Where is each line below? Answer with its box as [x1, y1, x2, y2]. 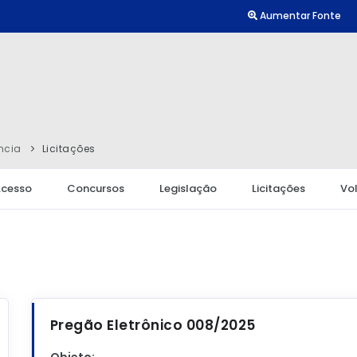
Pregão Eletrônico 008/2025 [49, 316, 256, 335]
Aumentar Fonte [257, 9, 341, 22]
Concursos [67, 181, 124, 196]
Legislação [159, 181, 217, 196]
